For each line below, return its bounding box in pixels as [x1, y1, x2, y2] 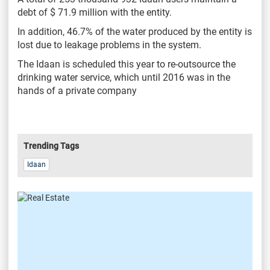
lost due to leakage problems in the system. [17, 39, 201, 51]
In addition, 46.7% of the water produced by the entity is [17, 25, 252, 37]
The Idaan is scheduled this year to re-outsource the [17, 58, 236, 70]
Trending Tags [24, 140, 79, 151]
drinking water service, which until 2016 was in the [17, 71, 230, 83]
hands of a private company [17, 84, 137, 96]
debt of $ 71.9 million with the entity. [17, 6, 172, 18]
